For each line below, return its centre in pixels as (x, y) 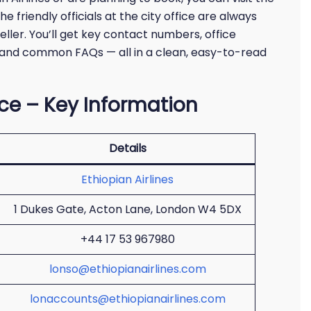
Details (127, 148)
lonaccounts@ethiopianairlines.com (127, 299)
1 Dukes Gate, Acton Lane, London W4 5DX (127, 209)
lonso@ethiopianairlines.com (127, 269)
